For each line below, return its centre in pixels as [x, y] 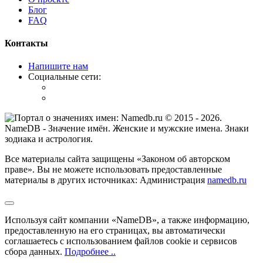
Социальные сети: [65, 77]
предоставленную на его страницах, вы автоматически [115, 231]
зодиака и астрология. [49, 139]
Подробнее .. [90, 252]
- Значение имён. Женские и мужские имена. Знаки [145, 129]
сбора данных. [35, 252]
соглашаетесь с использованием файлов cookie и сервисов [121, 241]
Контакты [26, 43]
